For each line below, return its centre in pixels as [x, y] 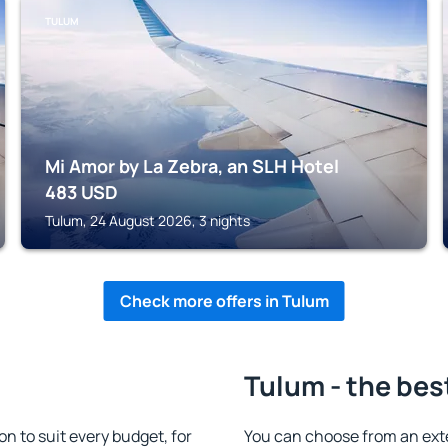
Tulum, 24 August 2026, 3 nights [148, 220]
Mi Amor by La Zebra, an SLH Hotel [192, 166]
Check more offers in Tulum [224, 301]
